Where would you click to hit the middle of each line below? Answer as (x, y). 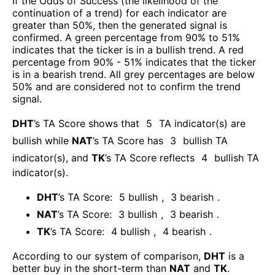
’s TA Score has (128, 140)
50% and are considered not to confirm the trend (126, 86)
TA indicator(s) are (202, 123)
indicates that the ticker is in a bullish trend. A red (128, 49)
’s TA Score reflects (150, 157)
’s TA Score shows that (87, 123)
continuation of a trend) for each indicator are (119, 13)
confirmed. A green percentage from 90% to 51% (126, 37)
